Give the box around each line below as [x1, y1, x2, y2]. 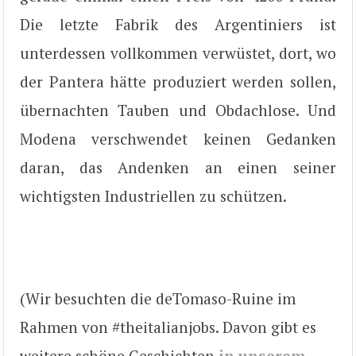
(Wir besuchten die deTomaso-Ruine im [20, 288, 296, 309]
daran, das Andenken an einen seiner [20, 157, 336, 177]
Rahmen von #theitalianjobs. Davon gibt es [20, 317, 316, 338]
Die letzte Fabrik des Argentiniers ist [20, 14, 336, 34]
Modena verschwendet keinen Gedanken [20, 128, 336, 149]
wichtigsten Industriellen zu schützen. [20, 185, 287, 206]
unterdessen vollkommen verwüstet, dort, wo [20, 42, 336, 63]
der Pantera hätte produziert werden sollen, [20, 71, 336, 91]
